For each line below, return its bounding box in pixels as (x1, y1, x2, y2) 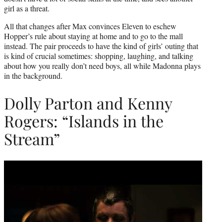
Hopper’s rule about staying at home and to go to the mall (4, 31, 183, 42)
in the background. (4, 70, 62, 81)
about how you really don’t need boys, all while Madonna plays (4, 60, 201, 71)
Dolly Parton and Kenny (4, 92, 172, 113)
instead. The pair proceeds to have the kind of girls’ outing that (4, 41, 198, 52)
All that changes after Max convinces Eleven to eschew (4, 21, 176, 32)
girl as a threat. (4, 3, 50, 14)
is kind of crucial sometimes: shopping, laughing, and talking (4, 51, 193, 61)
